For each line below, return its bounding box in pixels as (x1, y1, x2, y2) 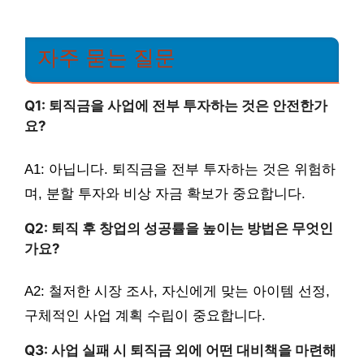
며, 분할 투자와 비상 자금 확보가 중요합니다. (24, 185, 305, 201)
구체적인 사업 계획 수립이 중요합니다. (24, 308, 266, 324)
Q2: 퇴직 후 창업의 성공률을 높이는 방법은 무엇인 (24, 219, 333, 236)
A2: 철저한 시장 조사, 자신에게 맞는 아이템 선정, (24, 284, 330, 300)
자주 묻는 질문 (37, 46, 175, 70)
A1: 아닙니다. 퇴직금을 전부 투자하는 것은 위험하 (24, 161, 336, 177)
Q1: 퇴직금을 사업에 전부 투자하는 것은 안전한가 (24, 97, 327, 115)
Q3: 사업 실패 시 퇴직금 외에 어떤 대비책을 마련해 (24, 342, 336, 359)
